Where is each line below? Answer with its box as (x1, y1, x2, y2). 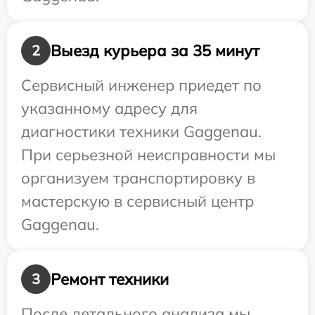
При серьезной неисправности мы (21, 145, 276, 165)
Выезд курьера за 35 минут (51, 40, 259, 60)
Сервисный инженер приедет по (21, 75, 262, 96)
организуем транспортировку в (21, 168, 255, 188)
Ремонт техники (51, 269, 169, 289)
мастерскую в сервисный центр (21, 191, 254, 212)
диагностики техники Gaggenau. (21, 122, 262, 142)
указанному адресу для (21, 98, 198, 119)
